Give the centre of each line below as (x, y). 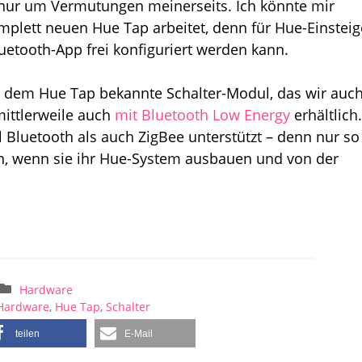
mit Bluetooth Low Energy (202, 114)
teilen (27, 333)
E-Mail (138, 333)
